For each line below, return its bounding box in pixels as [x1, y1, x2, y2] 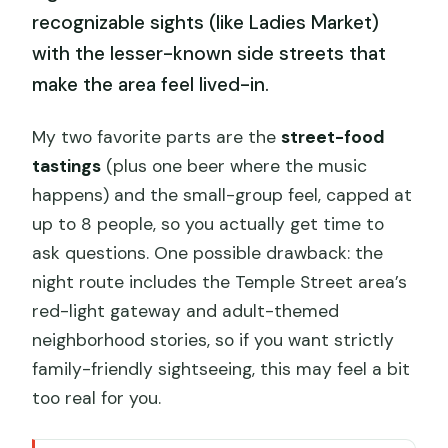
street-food [281, 125, 386, 148]
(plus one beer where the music [101, 154, 368, 177]
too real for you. [32, 386, 162, 409]
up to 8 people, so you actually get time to [32, 212, 385, 235]
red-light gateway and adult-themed [32, 299, 340, 322]
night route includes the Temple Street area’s [32, 270, 408, 293]
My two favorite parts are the [32, 125, 282, 148]
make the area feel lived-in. [32, 72, 270, 98]
